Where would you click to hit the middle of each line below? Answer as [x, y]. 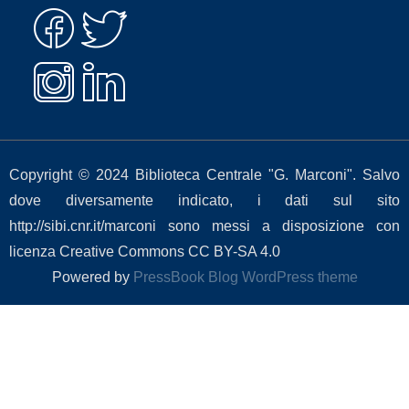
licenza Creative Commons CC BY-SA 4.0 [145, 252]
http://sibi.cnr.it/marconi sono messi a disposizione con [204, 226]
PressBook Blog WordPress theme [245, 277]
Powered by [92, 277]
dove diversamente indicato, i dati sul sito [204, 200]
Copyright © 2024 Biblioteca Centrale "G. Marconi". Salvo [204, 175]
